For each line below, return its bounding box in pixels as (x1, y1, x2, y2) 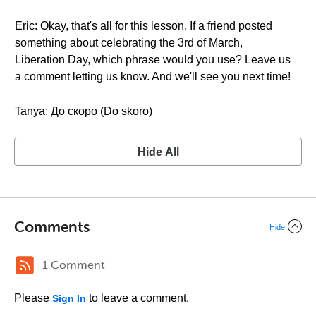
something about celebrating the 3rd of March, (15, 37, 243, 49)
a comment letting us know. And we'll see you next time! (15, 71, 291, 83)
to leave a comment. (86, 292, 189, 304)
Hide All (137, 146, 179, 158)
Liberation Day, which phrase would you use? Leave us (15, 54, 291, 66)
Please (14, 292, 52, 304)
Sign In (52, 293, 86, 304)
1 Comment (42, 258, 105, 272)
